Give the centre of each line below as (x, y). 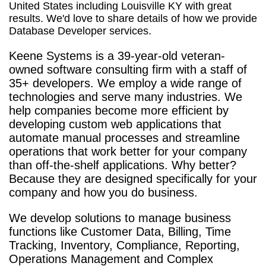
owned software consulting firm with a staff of (128, 69)
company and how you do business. (103, 192)
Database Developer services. (80, 31)
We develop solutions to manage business (120, 218)
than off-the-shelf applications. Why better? (123, 165)
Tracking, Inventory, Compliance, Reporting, (124, 245)
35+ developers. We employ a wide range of (125, 83)
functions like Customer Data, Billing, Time (120, 231)
